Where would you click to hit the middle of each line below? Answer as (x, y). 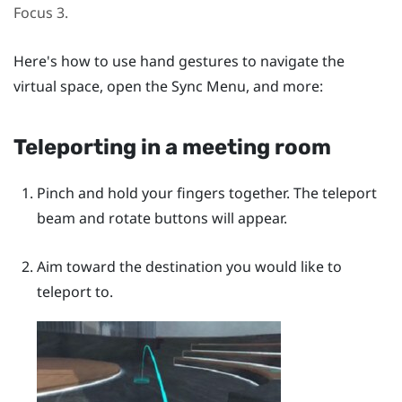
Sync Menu (209, 86)
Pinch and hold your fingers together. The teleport (206, 192)
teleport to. (74, 291)
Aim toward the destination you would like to (189, 266)
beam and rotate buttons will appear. (162, 218)
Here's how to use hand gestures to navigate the (179, 61)
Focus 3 (39, 13)
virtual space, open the (92, 86)
